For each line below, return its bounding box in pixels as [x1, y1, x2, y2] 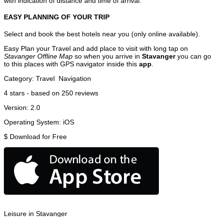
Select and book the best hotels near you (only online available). [4, 30, 200, 38]
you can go [175, 52, 211, 60]
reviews [73, 89, 98, 97]
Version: [4, 103, 31, 111]
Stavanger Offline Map [4, 52, 73, 60]
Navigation [59, 74, 91, 82]
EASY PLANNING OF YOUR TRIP [4, 13, 109, 21]
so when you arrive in [73, 52, 142, 60]
